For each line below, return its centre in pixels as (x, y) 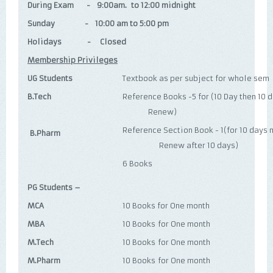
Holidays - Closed (77, 42)
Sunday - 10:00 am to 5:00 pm (98, 23)
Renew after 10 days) (180, 145)
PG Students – (54, 187)
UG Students (50, 78)
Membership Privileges (73, 60)
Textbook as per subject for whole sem (196, 78)
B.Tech (39, 97)
